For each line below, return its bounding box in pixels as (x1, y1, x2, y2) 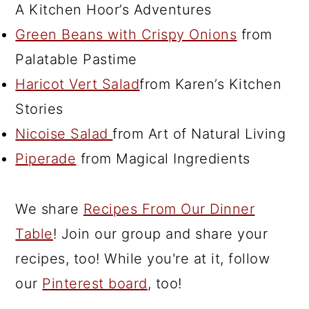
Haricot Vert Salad (15, 76, 140, 92)
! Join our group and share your (52, 226, 268, 242)
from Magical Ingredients (76, 150, 250, 167)
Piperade (15, 150, 77, 167)
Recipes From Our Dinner (83, 201, 255, 217)
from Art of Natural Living (112, 126, 286, 142)
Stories (15, 101, 63, 117)
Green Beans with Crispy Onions (15, 26, 237, 43)
